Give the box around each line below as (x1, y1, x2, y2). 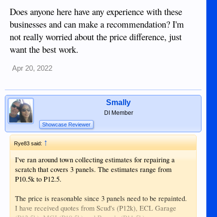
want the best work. (10, 43, 78, 55)
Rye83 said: (14, 140, 44, 146)
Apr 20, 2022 (12, 64, 52, 72)
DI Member (104, 109, 133, 116)
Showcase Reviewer (42, 122, 91, 127)
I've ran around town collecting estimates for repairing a (15, 155, 175, 164)
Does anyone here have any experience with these (10, 5, 182, 17)
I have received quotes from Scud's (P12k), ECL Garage (15, 203, 176, 213)
